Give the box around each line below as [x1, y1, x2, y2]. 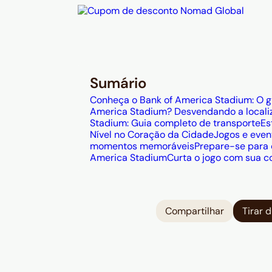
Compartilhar [165, 205, 224, 218]
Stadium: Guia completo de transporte [90, 117, 260, 129]
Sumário [90, 73, 147, 92]
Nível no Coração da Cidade [90, 128, 214, 141]
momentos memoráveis [90, 140, 194, 152]
